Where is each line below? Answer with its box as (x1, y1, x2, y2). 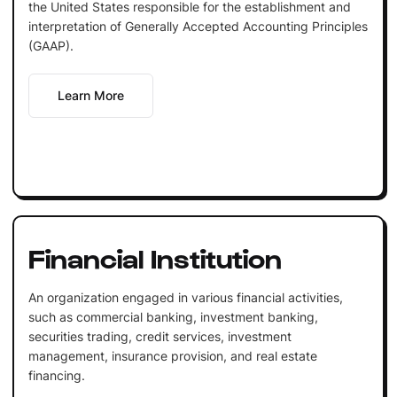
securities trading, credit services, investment (27, 328, 292, 344)
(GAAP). (27, 37, 74, 53)
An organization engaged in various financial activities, (27, 289, 343, 305)
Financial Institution (27, 240, 282, 273)
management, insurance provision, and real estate (27, 347, 317, 363)
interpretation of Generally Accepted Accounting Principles (27, 18, 368, 34)
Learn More (57, 87, 124, 103)
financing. (27, 367, 85, 383)
